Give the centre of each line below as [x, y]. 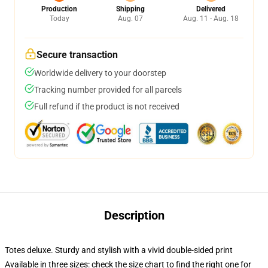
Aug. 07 [130, 19]
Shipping [130, 9]
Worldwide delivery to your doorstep [100, 73]
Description [134, 215]
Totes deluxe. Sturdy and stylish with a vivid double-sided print [119, 250]
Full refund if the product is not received [107, 106]
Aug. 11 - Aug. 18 [211, 19]
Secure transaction [77, 55]
